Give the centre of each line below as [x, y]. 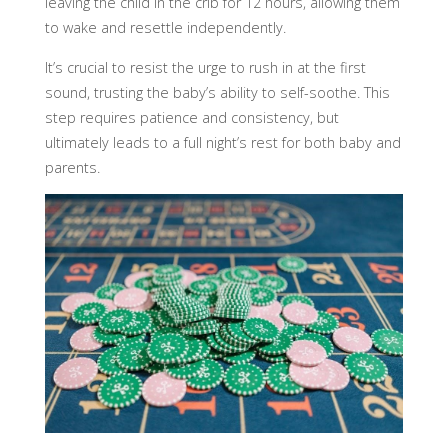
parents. [72, 167]
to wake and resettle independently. [165, 28]
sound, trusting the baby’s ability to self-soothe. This [217, 92]
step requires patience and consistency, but [191, 117]
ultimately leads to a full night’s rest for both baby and [222, 142]
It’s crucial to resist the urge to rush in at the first [205, 67]
